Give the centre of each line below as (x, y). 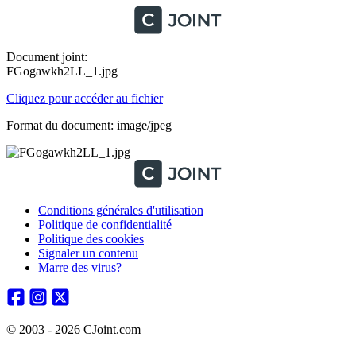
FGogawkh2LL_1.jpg (62, 71)
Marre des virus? (80, 267)
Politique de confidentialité (105, 224)
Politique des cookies (91, 239)
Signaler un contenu (88, 253)
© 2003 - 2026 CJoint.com (74, 329)
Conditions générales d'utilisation (121, 210)
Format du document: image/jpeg (89, 125)
